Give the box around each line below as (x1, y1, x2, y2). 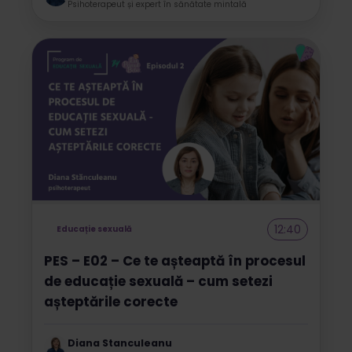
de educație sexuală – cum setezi (44, 272, 273, 291)
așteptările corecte (44, 292, 178, 312)
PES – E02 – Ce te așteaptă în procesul (44, 251, 306, 271)
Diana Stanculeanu (68, 336, 172, 350)
